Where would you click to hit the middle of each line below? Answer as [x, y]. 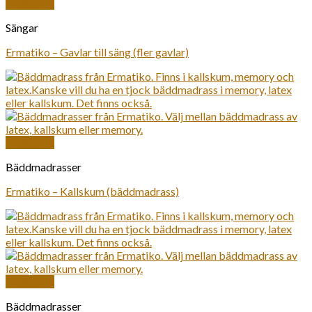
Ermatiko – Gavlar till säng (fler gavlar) [97, 52]
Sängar [22, 28]
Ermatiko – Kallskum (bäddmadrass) [92, 191]
